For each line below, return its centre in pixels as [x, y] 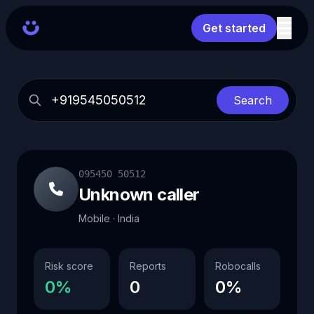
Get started [234, 28]
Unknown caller [139, 194]
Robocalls [238, 266]
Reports [148, 266]
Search [253, 100]
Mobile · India [109, 218]
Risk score [69, 266]
